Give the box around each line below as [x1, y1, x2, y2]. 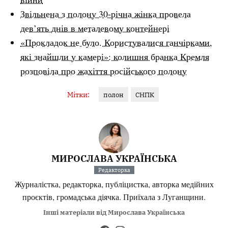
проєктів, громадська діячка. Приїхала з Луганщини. [22, 191, 206, 203]
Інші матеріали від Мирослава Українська [43, 208, 185, 217]
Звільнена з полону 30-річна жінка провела [20, 7, 191, 20]
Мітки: [67, 89, 90, 99]
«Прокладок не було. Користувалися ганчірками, [20, 36, 213, 48]
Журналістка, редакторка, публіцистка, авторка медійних [14, 178, 214, 190]
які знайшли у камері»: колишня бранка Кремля [20, 50, 210, 63]
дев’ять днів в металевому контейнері [20, 21, 170, 34]
